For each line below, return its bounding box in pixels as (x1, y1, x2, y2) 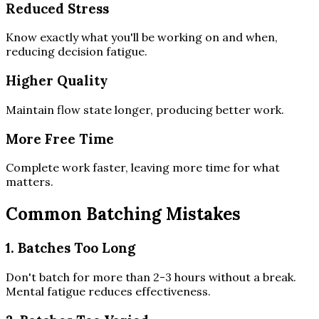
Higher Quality (6, 72, 108, 90)
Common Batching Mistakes (6, 203, 241, 226)
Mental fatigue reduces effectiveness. (6, 283, 211, 298)
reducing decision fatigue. (6, 44, 147, 59)
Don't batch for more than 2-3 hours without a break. (6, 269, 296, 284)
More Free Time (6, 130, 114, 147)
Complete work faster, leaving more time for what (6, 160, 280, 175)
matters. (6, 174, 53, 189)
